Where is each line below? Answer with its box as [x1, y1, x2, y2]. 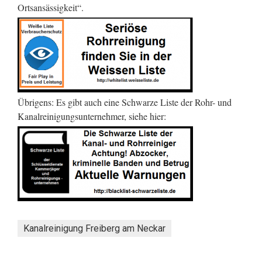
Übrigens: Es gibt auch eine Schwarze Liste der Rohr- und [18, 95, 232, 108]
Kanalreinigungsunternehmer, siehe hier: [18, 109, 166, 122]
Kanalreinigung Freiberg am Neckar [23, 222, 166, 234]
